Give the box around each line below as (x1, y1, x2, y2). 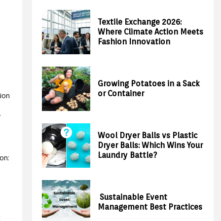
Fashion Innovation (98, 37, 171, 46)
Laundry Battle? (98, 150, 158, 160)
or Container (98, 89, 145, 98)
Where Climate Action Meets (98, 27, 204, 37)
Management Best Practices (98, 202, 203, 212)
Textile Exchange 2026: (98, 17, 182, 27)
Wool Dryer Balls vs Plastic (98, 131, 198, 140)
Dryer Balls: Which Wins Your (98, 141, 203, 150)
